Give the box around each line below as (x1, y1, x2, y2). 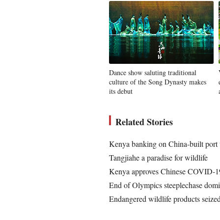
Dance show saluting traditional (109, 68, 196, 77)
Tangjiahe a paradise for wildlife (109, 152, 208, 163)
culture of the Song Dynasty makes (109, 77, 206, 86)
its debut (109, 86, 133, 96)
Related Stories (115, 115, 173, 128)
